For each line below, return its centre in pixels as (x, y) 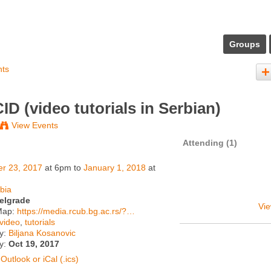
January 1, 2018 (115, 168)
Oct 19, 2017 (34, 244)
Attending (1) (210, 143)
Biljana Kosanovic (42, 233)
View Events (35, 125)
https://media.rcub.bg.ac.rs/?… (76, 211)
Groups (245, 44)
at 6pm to (63, 168)
